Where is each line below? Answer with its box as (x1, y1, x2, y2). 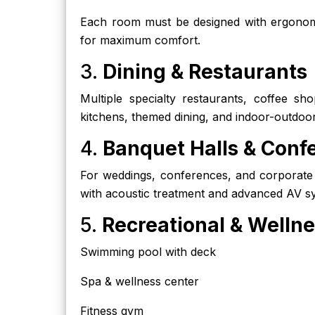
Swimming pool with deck (80, 245, 216, 259)
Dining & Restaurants (103, 60, 307, 84)
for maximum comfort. (80, 33, 200, 47)
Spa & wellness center (80, 274, 199, 288)
